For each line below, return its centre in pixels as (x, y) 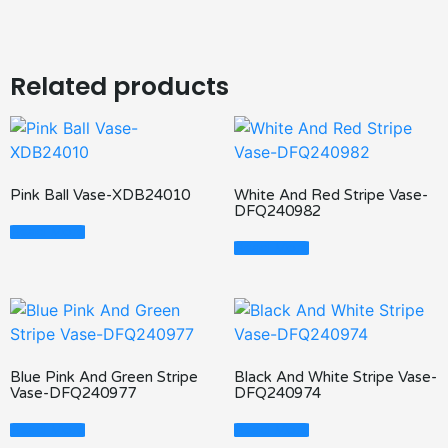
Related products (119, 86)
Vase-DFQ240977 (73, 393)
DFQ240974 (277, 393)
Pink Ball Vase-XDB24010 (100, 195)
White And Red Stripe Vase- (331, 195)
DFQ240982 (277, 211)
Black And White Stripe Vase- (335, 377)
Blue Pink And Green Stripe (104, 377)
